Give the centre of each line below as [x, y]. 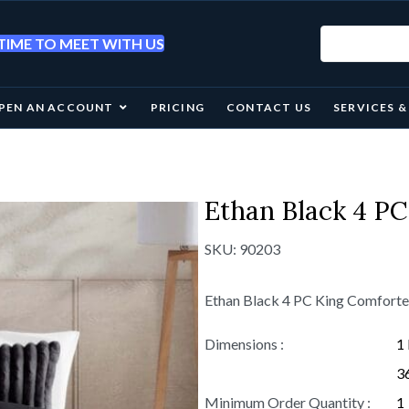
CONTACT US [269, 107]
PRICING [177, 107]
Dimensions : [244, 344]
